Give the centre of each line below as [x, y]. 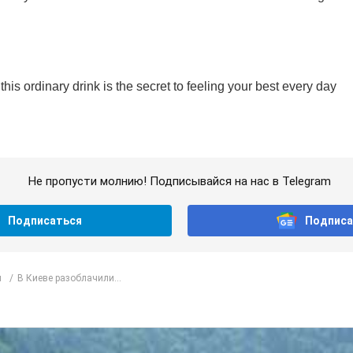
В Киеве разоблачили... [69, 278]
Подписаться [45, 221]
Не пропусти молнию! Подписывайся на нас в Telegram [179, 182]
